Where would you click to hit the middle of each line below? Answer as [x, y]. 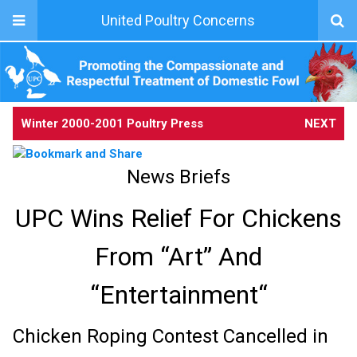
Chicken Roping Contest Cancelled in [171, 336]
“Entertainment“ [178, 294]
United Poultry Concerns [178, 20]
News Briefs [178, 177]
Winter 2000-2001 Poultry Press [112, 123]
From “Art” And [178, 256]
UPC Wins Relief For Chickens [178, 218]
